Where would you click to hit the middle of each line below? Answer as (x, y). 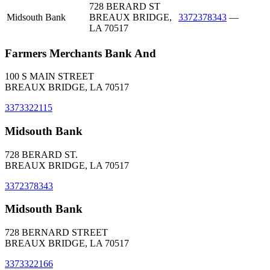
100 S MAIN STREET (49, 77)
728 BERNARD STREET (56, 233)
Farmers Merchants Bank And (80, 53)
